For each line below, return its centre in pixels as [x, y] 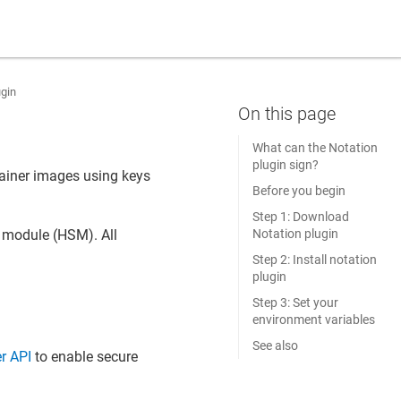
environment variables [313, 320]
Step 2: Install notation [314, 260]
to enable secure [85, 356]
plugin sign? [285, 165]
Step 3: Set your [295, 303]
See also [275, 346]
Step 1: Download [300, 217]
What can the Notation [315, 148]
